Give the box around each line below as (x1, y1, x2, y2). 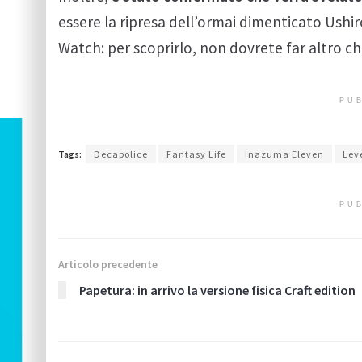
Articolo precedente (58, 257, 158, 272)
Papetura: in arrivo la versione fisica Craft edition (79, 282, 356, 299)
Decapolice (94, 148, 148, 161)
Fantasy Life (166, 148, 226, 161)
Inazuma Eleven (245, 148, 324, 161)
